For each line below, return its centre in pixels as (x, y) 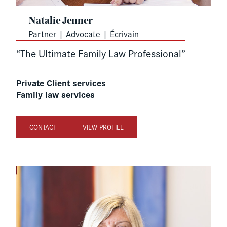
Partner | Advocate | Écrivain (84, 34)
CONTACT (43, 127)
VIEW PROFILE (103, 127)
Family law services (55, 94)
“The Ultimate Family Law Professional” (101, 53)
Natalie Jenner (61, 21)
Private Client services (61, 83)
